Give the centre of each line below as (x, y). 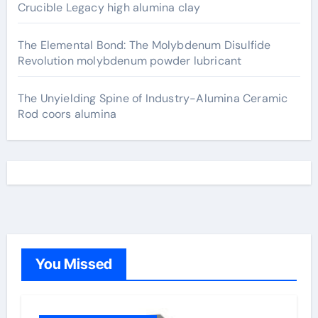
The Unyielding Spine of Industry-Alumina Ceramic (153, 98)
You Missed (73, 264)
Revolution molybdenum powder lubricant (130, 61)
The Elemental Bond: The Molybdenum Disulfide (144, 45)
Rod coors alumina (67, 114)
